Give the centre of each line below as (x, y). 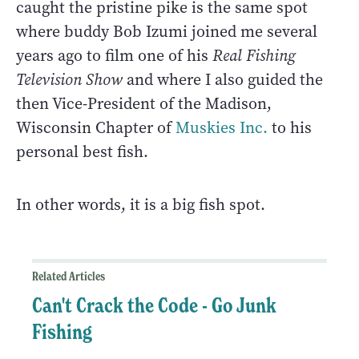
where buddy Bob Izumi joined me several (167, 32)
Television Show (69, 80)
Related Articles (69, 277)
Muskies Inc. (222, 128)
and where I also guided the (223, 80)
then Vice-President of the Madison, (144, 104)
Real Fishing (254, 56)
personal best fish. (82, 152)
